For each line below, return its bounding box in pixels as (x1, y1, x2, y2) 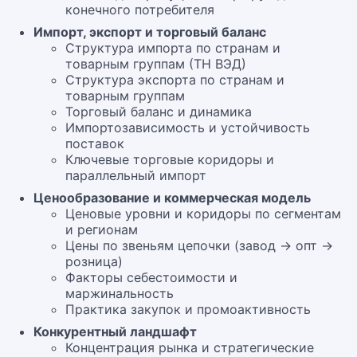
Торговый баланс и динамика (65, 104, 252, 120)
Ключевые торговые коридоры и (65, 151, 274, 167)
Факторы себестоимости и (65, 269, 237, 285)
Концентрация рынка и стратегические (65, 339, 314, 355)
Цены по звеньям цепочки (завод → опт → (65, 237, 333, 253)
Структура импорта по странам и (65, 40, 280, 56)
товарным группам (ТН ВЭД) (65, 56, 246, 72)
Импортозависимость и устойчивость (65, 120, 310, 135)
